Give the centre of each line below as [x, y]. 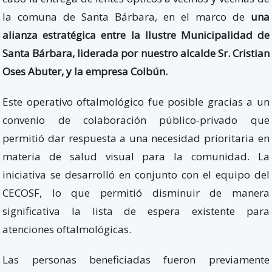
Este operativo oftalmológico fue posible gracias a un [136, 102]
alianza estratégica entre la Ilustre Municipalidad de [136, 35]
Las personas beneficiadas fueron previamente [136, 260]
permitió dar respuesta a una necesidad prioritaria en [136, 138]
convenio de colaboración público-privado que [136, 120]
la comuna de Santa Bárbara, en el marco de [127, 17]
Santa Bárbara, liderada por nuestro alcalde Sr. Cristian [136, 53]
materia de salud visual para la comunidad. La [136, 157]
